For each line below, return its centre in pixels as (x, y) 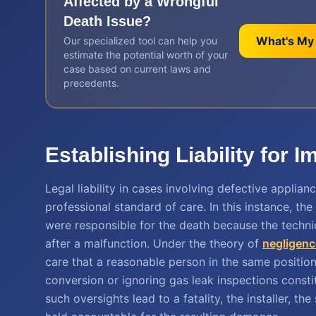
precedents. (91, 83)
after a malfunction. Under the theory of (154, 243)
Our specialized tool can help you (140, 41)
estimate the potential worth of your (146, 55)
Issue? (127, 21)
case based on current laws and (137, 69)
